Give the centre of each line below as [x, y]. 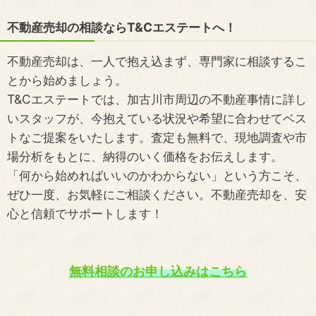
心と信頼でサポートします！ [85, 214]
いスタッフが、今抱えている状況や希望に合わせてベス [157, 119]
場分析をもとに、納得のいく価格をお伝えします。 [145, 157]
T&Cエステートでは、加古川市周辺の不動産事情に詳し [157, 99]
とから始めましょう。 [67, 80]
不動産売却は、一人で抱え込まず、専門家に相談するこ [157, 61]
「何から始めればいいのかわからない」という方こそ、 [157, 176]
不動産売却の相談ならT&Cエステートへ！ [122, 28]
